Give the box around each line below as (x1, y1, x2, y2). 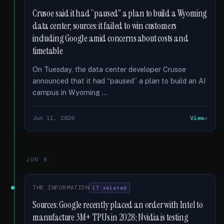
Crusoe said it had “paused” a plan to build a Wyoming (32, 7, 207, 19)
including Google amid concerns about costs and (32, 32, 188, 44)
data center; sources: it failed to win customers (32, 20, 177, 32)
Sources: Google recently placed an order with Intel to (32, 199, 203, 211)
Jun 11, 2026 (32, 114, 74, 122)
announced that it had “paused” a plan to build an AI (32, 76, 205, 85)
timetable (32, 45, 63, 57)
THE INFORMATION (32, 184, 89, 191)
